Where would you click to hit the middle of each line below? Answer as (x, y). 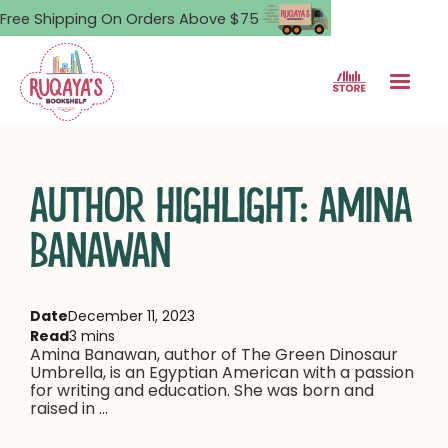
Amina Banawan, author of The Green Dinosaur (214, 354)
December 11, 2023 (131, 316)
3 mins (92, 336)
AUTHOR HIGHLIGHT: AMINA (221, 208)
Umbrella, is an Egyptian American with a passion (222, 372)
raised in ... (69, 408)
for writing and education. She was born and (202, 390)
